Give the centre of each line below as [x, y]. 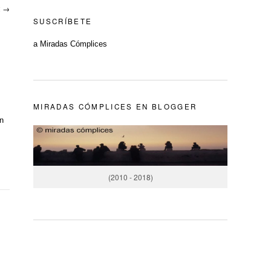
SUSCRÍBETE [63, 21]
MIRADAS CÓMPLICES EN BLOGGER [115, 107]
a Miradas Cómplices [70, 44]
